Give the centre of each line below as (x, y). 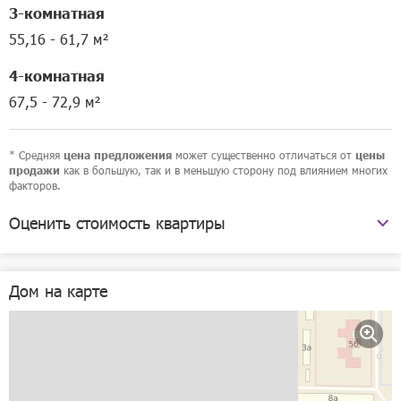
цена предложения (118, 155)
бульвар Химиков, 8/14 (94, 279)
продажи (34, 171)
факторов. (35, 185)
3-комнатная (57, 13)
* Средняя (36, 155)
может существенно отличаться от (264, 155)
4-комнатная (57, 75)
